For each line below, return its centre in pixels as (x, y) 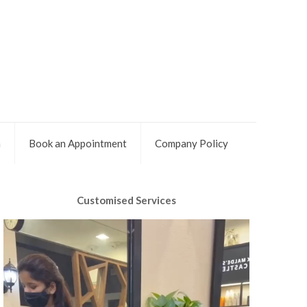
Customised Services (127, 200)
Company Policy (191, 143)
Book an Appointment (77, 143)
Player (16, 244)
